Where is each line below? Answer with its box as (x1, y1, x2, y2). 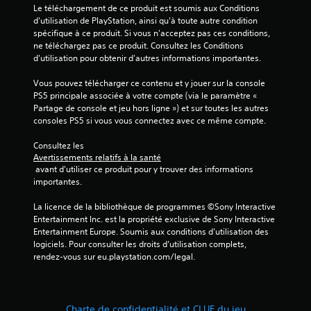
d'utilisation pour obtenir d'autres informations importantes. (33, 51, 261, 64)
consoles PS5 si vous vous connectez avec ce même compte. (33, 114, 266, 126)
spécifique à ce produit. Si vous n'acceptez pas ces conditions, (33, 26, 270, 39)
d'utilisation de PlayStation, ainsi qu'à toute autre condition (33, 14, 258, 26)
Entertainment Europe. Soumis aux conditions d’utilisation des (33, 225, 269, 237)
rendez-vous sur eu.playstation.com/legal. (33, 250, 195, 262)
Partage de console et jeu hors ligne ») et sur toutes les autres (33, 101, 269, 114)
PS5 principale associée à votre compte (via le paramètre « (33, 89, 257, 101)
